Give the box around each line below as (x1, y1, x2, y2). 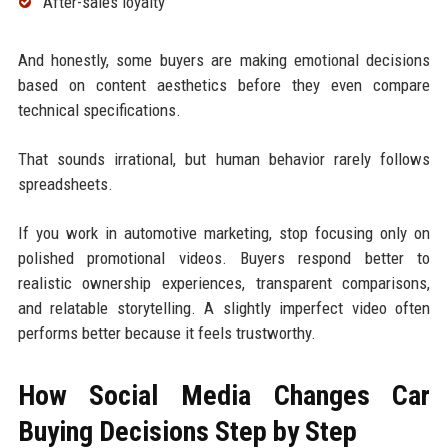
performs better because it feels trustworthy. (17, 322, 316, 343)
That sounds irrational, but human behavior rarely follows (17, 148, 431, 169)
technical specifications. (17, 99, 181, 120)
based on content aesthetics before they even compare (17, 74, 431, 95)
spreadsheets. (17, 173, 113, 194)
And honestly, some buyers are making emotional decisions (17, 49, 431, 70)
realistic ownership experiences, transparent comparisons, (17, 272, 431, 293)
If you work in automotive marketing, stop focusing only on (17, 222, 431, 243)
